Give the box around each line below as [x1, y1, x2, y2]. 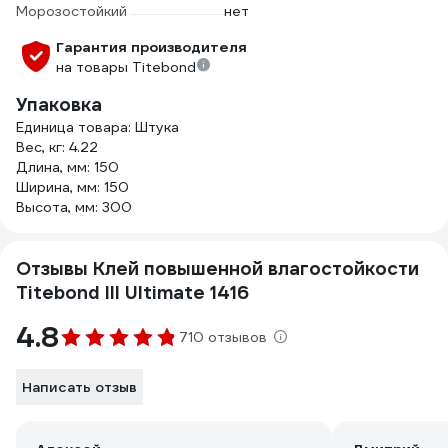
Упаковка [16, 93, 102, 116]
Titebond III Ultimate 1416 [16, 281, 249, 304]
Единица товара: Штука [16, 118, 179, 136]
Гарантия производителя [56, 38, 247, 56]
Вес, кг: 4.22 [16, 138, 98, 156]
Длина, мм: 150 [16, 158, 119, 176]
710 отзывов [179, 328, 267, 346]
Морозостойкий [16, 2, 127, 20]
